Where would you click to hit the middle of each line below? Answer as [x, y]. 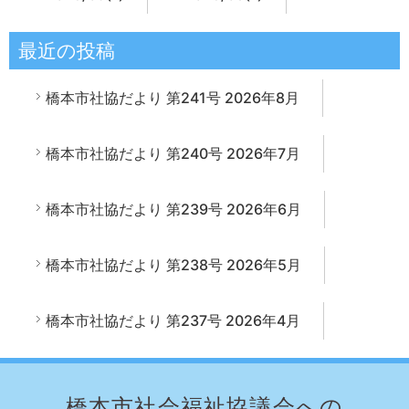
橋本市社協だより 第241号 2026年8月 [173, 98]
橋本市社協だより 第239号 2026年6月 [173, 209]
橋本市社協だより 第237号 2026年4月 [173, 320]
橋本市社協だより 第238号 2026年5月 [173, 265]
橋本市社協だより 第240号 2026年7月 [173, 153]
